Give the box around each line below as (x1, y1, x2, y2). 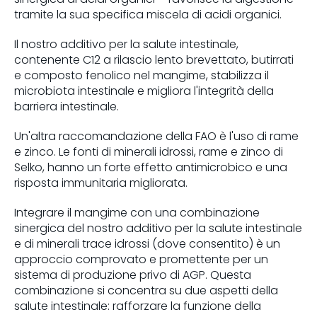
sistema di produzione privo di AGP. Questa (14, 266, 251, 283)
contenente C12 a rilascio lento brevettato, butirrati (14, 51, 294, 68)
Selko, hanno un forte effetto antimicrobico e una (14, 158, 287, 175)
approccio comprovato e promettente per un (14, 250, 268, 267)
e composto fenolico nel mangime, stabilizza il (14, 67, 269, 83)
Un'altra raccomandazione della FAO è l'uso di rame (14, 127, 299, 144)
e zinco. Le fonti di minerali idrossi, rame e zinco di (14, 143, 283, 160)
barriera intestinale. (14, 98, 119, 115)
